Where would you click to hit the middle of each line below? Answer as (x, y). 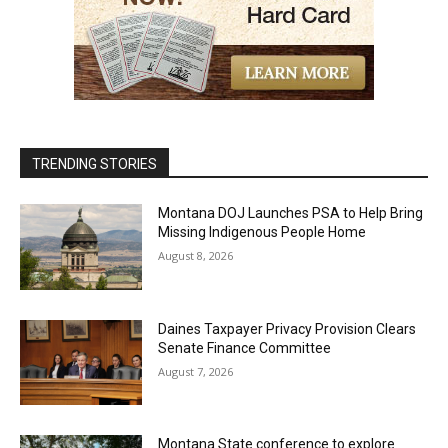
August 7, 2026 (196, 371)
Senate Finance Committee (245, 347)
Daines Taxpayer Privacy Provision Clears (287, 328)
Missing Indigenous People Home (262, 232)
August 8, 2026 (196, 256)
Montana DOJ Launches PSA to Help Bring (291, 213)
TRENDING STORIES (94, 164)
